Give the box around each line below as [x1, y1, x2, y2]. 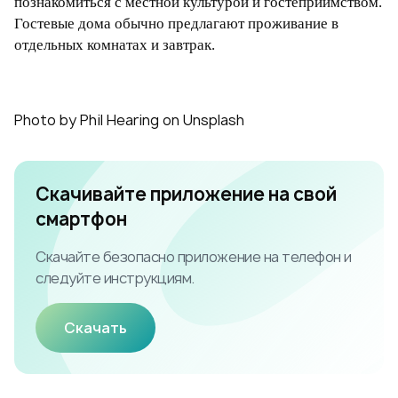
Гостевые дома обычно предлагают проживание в [14, 15, 338, 33]
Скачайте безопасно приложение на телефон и [36, 247, 352, 267]
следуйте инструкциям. [36, 268, 195, 289]
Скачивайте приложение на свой [36, 182, 337, 207]
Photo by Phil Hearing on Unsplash [14, 110, 244, 131]
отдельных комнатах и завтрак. [14, 36, 215, 54]
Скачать [64, 318, 127, 338]
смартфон [36, 207, 127, 232]
